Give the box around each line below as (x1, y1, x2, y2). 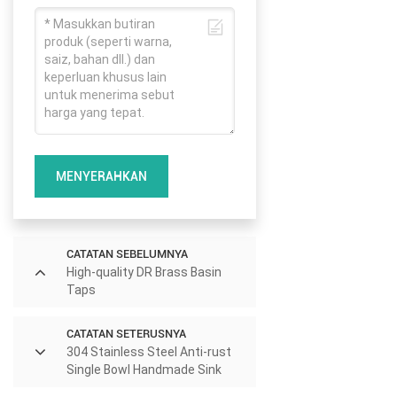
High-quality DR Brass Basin (66, 264, 222, 279)
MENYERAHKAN (56, 168, 147, 183)
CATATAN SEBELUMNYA (66, 246, 188, 261)
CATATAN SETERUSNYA (66, 326, 186, 340)
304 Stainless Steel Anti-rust (66, 344, 231, 359)
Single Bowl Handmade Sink (66, 362, 222, 377)
